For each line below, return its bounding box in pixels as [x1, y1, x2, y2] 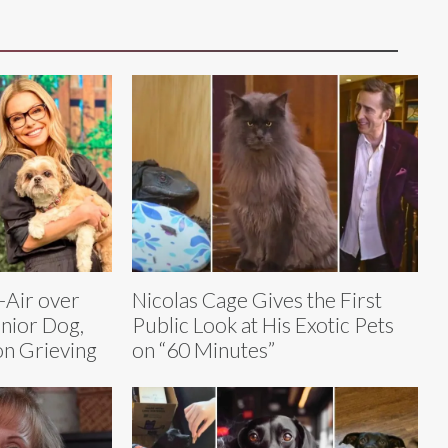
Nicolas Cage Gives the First [132, 286, 382, 312]
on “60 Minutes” [132, 336, 275, 362]
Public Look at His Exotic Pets [132, 311, 394, 337]
